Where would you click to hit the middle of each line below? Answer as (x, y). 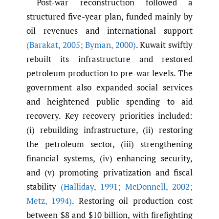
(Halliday (77, 187)
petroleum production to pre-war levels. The (109, 73)
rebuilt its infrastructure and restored (109, 59)
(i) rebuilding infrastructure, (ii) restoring (109, 130)
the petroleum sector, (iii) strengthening (109, 144)
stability (44, 187)
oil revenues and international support (109, 31)
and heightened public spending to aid (109, 102)
